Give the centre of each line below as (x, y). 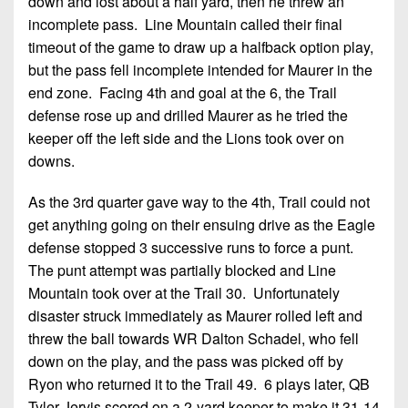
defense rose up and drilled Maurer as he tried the (188, 115)
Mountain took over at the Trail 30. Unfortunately (184, 292)
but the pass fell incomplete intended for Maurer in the (200, 69)
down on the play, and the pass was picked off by (186, 361)
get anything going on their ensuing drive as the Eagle (202, 224)
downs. (51, 160)
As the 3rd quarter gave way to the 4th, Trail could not (199, 201)
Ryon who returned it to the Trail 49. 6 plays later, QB (199, 383)
